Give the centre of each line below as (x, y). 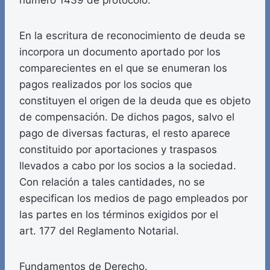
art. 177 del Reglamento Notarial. (99, 231)
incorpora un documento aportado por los (120, 52)
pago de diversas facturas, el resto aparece (125, 133)
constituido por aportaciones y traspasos (118, 150)
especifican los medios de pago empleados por (133, 199)
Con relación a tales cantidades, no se (112, 182)
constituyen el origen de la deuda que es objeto (135, 101)
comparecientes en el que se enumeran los (123, 68)
